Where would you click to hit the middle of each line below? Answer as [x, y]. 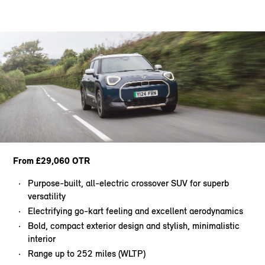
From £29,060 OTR [52, 161]
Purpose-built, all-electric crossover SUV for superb [129, 183]
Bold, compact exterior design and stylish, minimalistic [134, 226]
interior [42, 239]
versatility [47, 196]
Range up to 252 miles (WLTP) [87, 254]
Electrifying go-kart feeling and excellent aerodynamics [136, 211]
